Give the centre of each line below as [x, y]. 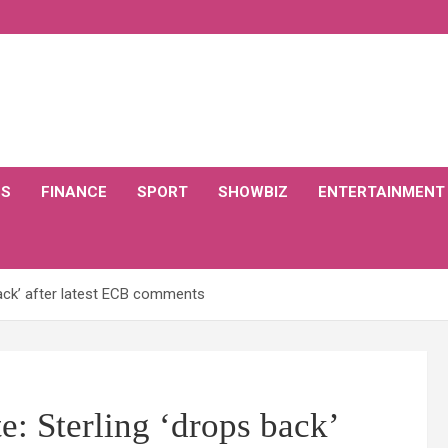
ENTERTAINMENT [381, 192]
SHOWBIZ [253, 192]
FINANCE [74, 192]
